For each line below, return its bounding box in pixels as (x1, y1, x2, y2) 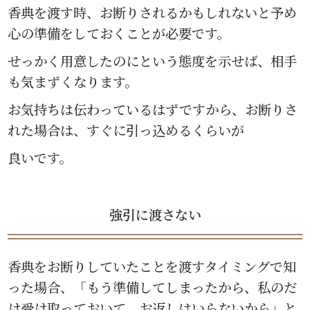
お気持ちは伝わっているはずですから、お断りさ (8, 99, 298, 118)
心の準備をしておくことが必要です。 (8, 23, 230, 42)
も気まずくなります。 (8, 71, 138, 91)
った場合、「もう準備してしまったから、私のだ (8, 277, 298, 296)
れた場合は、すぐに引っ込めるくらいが (8, 120, 245, 139)
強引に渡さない (109, 205, 201, 224)
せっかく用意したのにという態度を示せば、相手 (8, 51, 298, 70)
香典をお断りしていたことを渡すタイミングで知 (8, 256, 297, 275)
